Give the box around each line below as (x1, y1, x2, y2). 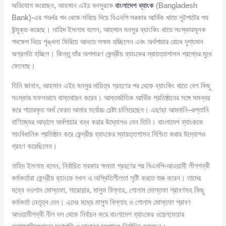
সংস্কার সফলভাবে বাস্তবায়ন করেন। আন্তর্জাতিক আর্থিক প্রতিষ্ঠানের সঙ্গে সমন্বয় (12, 93, 211, 102)
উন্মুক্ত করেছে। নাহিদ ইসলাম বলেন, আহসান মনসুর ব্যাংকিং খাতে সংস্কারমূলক (12, 25, 206, 34)
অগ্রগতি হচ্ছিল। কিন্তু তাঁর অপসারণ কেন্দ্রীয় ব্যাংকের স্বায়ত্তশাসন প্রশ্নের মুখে (12, 49, 212, 58)
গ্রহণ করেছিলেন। (12, 141, 58, 150)
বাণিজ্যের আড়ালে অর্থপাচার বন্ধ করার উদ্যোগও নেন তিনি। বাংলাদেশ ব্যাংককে (12, 117, 204, 126)
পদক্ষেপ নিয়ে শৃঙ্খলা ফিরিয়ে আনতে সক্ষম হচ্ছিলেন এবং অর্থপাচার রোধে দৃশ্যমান (12, 37, 204, 46)
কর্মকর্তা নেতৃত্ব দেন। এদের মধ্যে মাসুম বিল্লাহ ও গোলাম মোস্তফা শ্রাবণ (12, 197, 191, 206)
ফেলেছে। (12, 61, 36, 70)
